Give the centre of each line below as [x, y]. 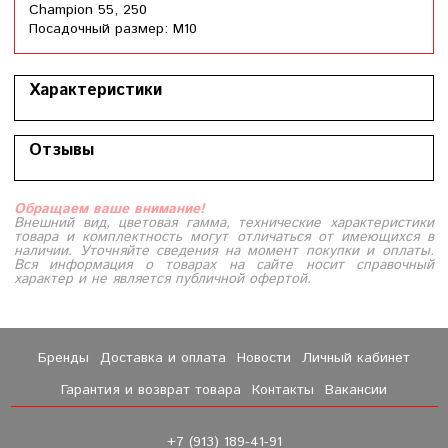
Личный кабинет [356, 357]
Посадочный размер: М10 [113, 28]
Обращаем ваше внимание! [109, 208]
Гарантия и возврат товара [150, 389]
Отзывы [61, 150]
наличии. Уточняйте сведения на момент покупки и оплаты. [224, 250]
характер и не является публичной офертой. [162, 278]
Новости [264, 357]
